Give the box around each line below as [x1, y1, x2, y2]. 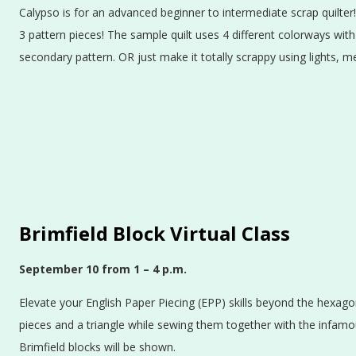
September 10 [19, 261, 99, 277]
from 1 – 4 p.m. [102, 261, 187, 277]
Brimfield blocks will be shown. [19, 339, 176, 354]
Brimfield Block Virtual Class [19, 219, 290, 246]
